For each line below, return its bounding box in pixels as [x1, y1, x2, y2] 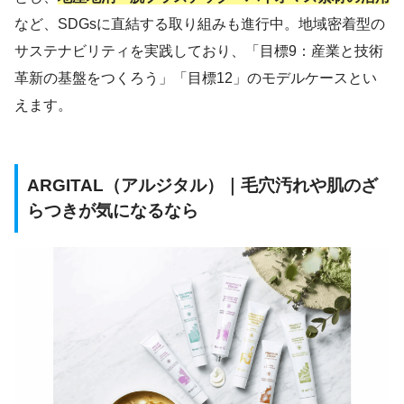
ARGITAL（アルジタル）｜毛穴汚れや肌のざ [27, 176, 378, 196]
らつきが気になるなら [27, 201, 198, 221]
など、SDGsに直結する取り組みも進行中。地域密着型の [14, 16, 385, 32]
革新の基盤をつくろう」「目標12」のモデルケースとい [14, 70, 377, 87]
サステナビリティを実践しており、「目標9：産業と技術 [14, 43, 383, 60]
